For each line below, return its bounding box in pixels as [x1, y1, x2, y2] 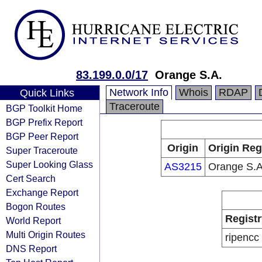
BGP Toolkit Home [6, 103, 82, 113]
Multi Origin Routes [6, 229, 85, 240]
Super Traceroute [6, 145, 78, 156]
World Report [6, 215, 61, 226]
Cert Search [6, 173, 56, 184]
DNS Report [6, 243, 57, 254]
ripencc [225, 232, 259, 243]
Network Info [109, 87, 168, 98]
